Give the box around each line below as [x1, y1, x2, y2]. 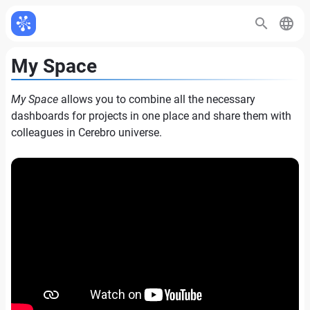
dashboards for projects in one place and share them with [11, 109, 291, 122]
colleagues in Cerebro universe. [11, 126, 162, 139]
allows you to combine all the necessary [58, 93, 255, 106]
